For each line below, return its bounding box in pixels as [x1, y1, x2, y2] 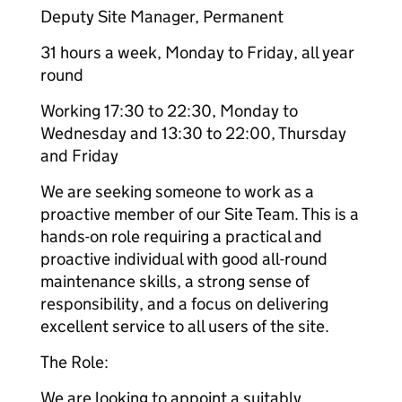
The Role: [40, 352, 109, 372]
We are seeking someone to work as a [40, 181, 314, 202]
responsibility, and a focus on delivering [40, 293, 328, 314]
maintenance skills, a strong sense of [40, 271, 310, 292]
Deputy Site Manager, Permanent [40, 6, 284, 27]
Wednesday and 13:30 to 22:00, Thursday [40, 123, 346, 144]
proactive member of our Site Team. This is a [40, 204, 359, 224]
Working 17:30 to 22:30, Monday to [40, 100, 298, 121]
